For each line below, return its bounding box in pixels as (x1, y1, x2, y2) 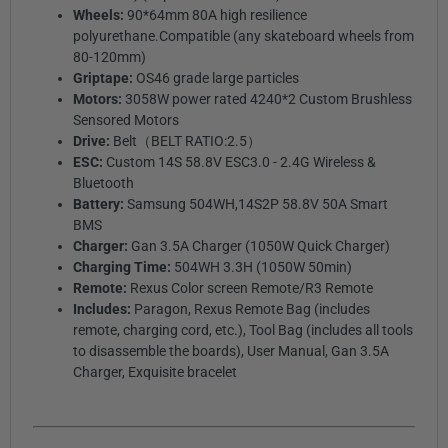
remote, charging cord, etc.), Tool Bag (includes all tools (72, 322, 413, 339)
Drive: (72, 133, 113, 150)
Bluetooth (72, 175, 134, 192)
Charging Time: (72, 259, 174, 276)
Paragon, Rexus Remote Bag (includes (133, 301, 370, 318)
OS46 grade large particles (135, 70, 299, 87)
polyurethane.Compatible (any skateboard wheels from (72, 28, 414, 45)
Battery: (72, 196, 127, 213)
